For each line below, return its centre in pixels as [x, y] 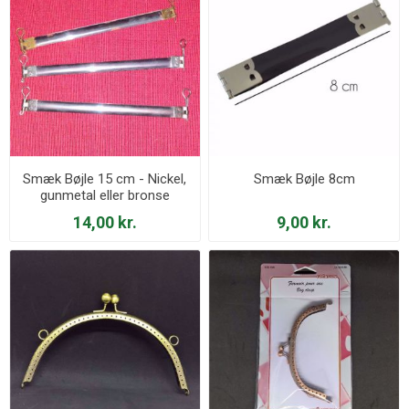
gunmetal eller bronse [105, 195]
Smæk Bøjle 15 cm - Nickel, [105, 178]
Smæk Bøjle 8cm [304, 178]
